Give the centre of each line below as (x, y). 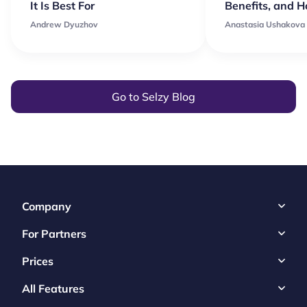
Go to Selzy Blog (153, 96)
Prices (38, 261)
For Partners (54, 233)
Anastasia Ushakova (265, 24)
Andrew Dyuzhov (64, 24)
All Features (53, 288)
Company (47, 206)
